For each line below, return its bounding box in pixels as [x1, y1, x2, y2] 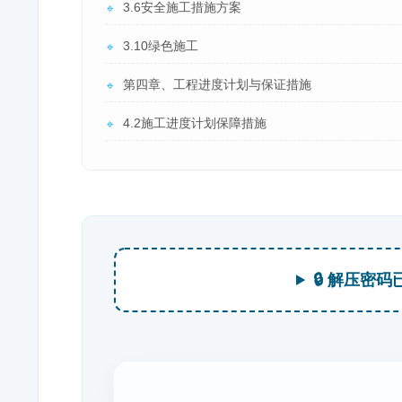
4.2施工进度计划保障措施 [123, 116, 267, 130]
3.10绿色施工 [123, 39, 198, 53]
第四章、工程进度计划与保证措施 [123, 77, 311, 92]
